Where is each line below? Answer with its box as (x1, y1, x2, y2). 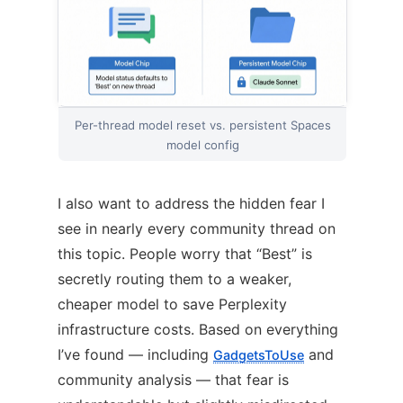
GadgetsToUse (213, 346, 304, 363)
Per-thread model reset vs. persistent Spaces (74, 117, 331, 132)
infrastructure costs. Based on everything (58, 319, 338, 338)
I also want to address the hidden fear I (58, 193, 325, 212)
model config (166, 137, 239, 152)
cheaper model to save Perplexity (58, 294, 287, 313)
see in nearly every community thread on (58, 219, 336, 237)
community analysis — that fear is (58, 370, 289, 389)
